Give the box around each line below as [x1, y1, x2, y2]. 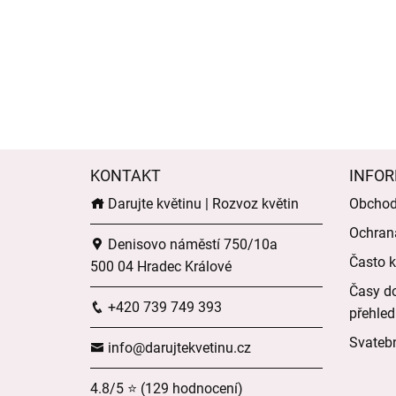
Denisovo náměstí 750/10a [104, 236, 278, 254]
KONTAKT [90, 166, 161, 186]
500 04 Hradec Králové [90, 258, 232, 276]
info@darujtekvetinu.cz [104, 339, 251, 357]
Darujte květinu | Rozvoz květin [104, 195, 299, 213]
